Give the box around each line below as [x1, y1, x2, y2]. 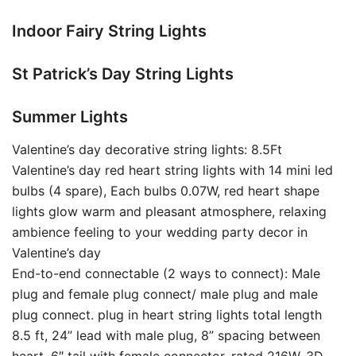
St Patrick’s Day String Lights [12, 64, 234, 84]
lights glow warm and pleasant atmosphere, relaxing [12, 203, 327, 220]
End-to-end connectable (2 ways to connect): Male [12, 265, 320, 282]
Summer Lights [12, 107, 128, 127]
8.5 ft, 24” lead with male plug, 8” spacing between [12, 327, 320, 344]
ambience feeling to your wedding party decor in [12, 224, 308, 241]
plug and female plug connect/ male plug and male [12, 286, 318, 303]
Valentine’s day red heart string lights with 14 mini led [12, 162, 333, 179]
